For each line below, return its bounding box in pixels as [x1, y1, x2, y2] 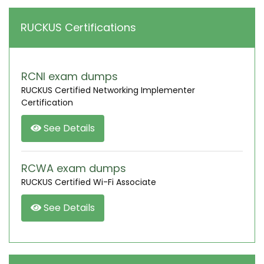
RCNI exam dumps [21, 69, 118, 84]
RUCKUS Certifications [21, 20, 136, 35]
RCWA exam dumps [21, 161, 126, 176]
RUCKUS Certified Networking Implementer [21, 84, 195, 96]
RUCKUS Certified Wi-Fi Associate [21, 176, 156, 188]
